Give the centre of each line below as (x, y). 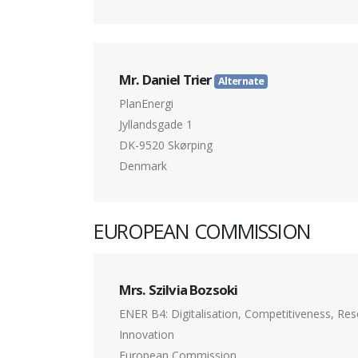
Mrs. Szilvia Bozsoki (179, 290)
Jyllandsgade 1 (156, 125)
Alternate (241, 82)
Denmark (143, 166)
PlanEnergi (146, 104)
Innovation (147, 335)
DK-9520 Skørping (166, 145)
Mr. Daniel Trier (167, 80)
